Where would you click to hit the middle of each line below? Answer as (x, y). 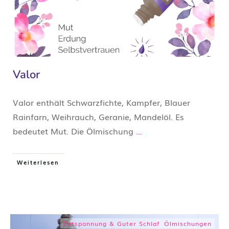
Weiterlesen (38, 162)
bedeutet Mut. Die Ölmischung (74, 131)
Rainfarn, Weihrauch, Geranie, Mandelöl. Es (98, 116)
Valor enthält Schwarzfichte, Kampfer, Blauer (101, 102)
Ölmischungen (188, 223)
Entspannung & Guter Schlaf (111, 223)
